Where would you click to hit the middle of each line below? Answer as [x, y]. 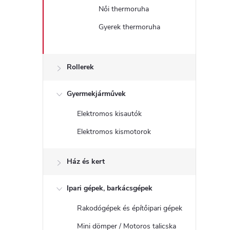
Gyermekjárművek [96, 94]
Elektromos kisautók [109, 114]
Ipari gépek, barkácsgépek [110, 188]
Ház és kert [86, 161]
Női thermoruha [124, 9]
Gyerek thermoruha [129, 27]
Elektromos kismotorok [114, 132]
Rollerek [80, 67]
